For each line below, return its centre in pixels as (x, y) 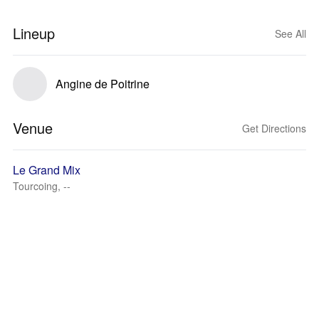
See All (291, 33)
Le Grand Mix (47, 170)
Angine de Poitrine (103, 84)
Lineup (34, 33)
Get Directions (274, 128)
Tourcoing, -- (42, 186)
